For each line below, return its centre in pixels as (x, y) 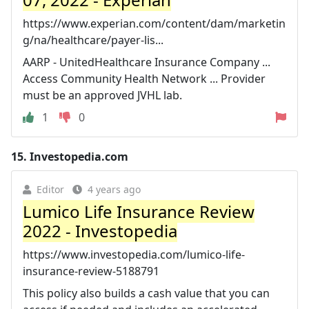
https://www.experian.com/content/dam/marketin (154, 23)
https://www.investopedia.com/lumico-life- (134, 254)
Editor (50, 189)
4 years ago (114, 189)
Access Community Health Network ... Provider (144, 78)
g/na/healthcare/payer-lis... (93, 40)
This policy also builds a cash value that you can (146, 293)
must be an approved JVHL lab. (102, 95)
